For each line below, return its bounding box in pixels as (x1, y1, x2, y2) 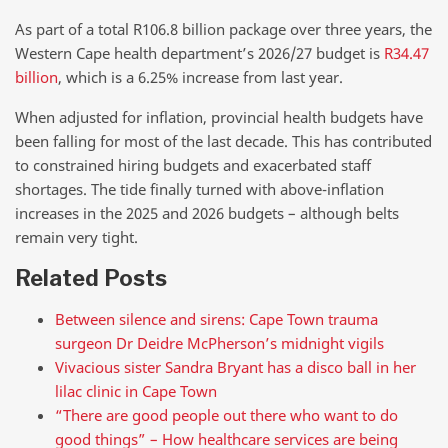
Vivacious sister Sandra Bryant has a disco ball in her (55, 357, 416, 378)
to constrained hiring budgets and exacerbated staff (15, 154, 371, 175)
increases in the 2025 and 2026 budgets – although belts (15, 202, 399, 223)
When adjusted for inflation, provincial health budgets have (15, 106, 423, 127)
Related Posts (15, 264, 167, 291)
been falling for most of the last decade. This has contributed (15, 130, 432, 151)
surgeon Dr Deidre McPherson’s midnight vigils (55, 333, 384, 354)
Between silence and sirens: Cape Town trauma (55, 309, 378, 330)
